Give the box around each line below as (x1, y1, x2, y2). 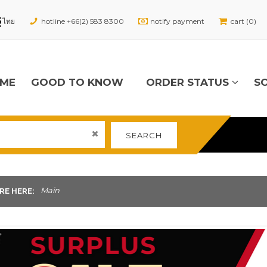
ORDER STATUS (146, 76, 232, 89)
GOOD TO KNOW (31, 76, 123, 89)
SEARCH (126, 130, 162, 140)
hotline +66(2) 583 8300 (41, 16, 124, 26)
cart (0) (231, 16, 256, 26)
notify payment (150, 16, 204, 26)
